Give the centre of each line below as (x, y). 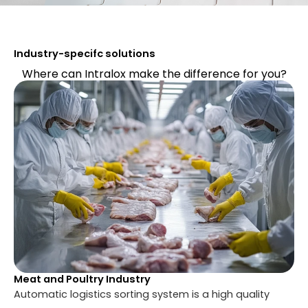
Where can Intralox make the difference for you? (154, 74)
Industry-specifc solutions (85, 53)
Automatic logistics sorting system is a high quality (142, 294)
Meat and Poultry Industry (82, 279)
